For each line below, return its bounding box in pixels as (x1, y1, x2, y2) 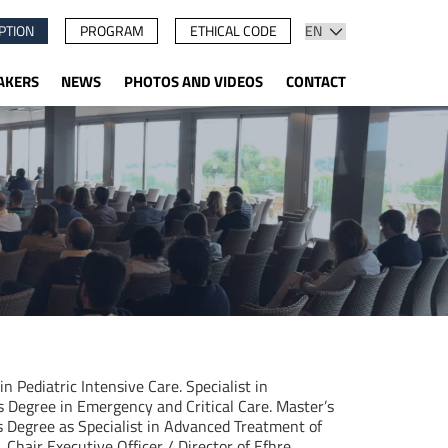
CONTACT (286, 70, 346, 94)
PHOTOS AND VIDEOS (124, 70, 264, 94)
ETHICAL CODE (189, 20, 277, 41)
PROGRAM (79, 20, 144, 41)
